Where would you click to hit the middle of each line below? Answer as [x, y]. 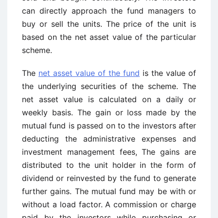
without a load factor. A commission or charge [109, 204]
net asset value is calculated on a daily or [109, 99]
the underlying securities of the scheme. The [109, 86]
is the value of [168, 73]
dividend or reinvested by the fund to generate [109, 178]
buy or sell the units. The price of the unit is [109, 24]
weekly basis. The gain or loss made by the [109, 112]
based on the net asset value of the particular [109, 37]
